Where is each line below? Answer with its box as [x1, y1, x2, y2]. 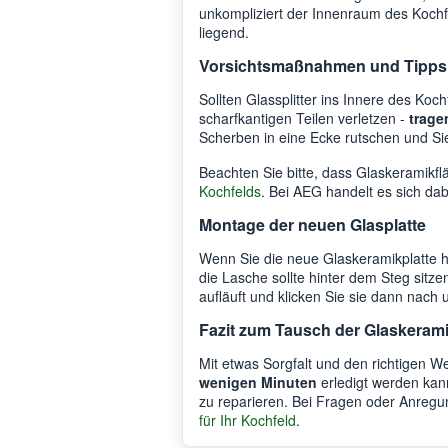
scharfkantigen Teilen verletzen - [199, 107, 409, 128]
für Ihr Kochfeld [199, 409, 296, 430]
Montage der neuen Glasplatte [199, 212, 426, 236]
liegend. [199, 21, 249, 42]
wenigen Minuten [199, 371, 317, 392]
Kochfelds [199, 180, 261, 201]
